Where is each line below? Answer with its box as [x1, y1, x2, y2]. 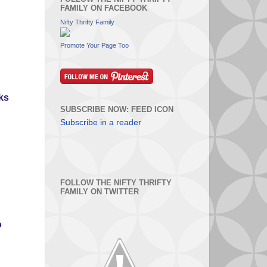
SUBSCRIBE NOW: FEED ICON [60, 104, 173, 114]
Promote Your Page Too [60, 41, 129, 49]
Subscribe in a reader [60, 118, 141, 128]
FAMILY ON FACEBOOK [60, 4, 147, 13]
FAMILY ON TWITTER [60, 187, 139, 197]
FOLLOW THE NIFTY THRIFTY [60, 178, 172, 188]
